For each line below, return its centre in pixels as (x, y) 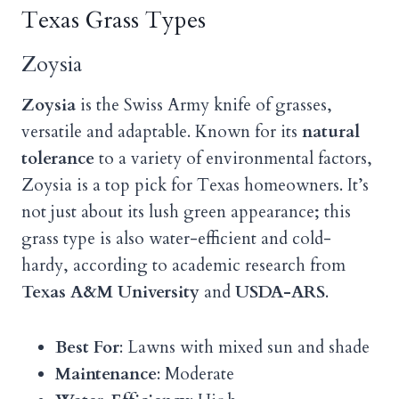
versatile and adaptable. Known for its (162, 132)
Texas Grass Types (114, 20)
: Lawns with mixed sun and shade (244, 348)
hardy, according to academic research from (183, 266)
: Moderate (195, 375)
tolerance (58, 159)
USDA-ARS (280, 293)
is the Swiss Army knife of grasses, (204, 106)
